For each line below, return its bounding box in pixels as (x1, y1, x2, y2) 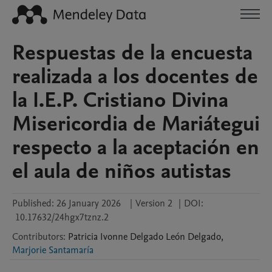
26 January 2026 (56, 197, 121, 210)
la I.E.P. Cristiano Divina (12, 86, 228, 115)
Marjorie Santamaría (12, 243, 93, 257)
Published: (12, 197, 54, 210)
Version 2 (135, 197, 172, 210)
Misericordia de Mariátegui (12, 109, 260, 138)
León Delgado (166, 230, 221, 243)
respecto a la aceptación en (12, 133, 259, 162)
